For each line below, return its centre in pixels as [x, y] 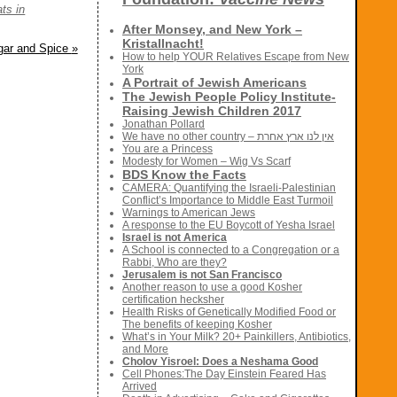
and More [145, 350]
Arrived [140, 387]
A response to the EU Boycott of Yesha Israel [229, 226]
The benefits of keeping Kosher [197, 325]
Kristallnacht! [163, 44]
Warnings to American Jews [189, 213]
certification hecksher [173, 300]
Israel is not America [175, 238]
